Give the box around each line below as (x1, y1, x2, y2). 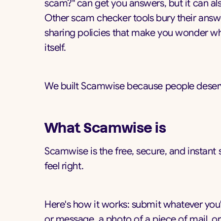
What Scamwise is (44, 120, 166, 136)
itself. (44, 41, 66, 54)
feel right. (44, 160, 84, 172)
